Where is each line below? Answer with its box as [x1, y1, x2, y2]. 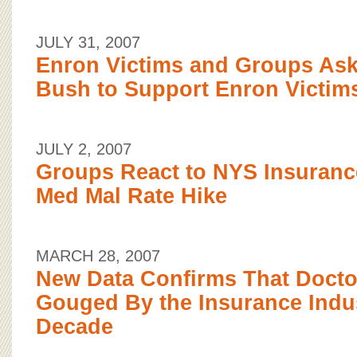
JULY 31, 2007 [36, 33, 140, 51]
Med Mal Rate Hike [36, 184, 227, 208]
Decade [36, 315, 113, 339]
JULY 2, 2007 [36, 140, 131, 158]
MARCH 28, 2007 [36, 247, 160, 265]
